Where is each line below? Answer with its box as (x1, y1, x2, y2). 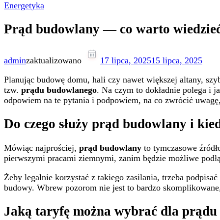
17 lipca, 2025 (100, 55, 151, 65)
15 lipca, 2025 (151, 55, 202, 65)
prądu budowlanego (21, 84, 97, 95)
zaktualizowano (26, 55, 84, 65)
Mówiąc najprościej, (4, 142, 79, 153)
